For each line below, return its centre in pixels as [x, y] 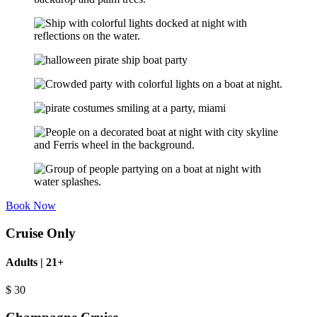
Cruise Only [41, 233]
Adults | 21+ [35, 262]
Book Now [31, 205]
